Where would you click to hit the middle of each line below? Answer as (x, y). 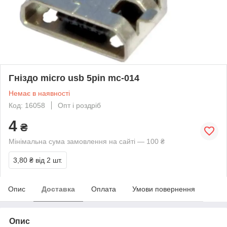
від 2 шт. (49, 160)
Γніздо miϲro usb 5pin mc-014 (74, 78)
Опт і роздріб (79, 105)
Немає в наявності (39, 93)
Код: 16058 (27, 105)
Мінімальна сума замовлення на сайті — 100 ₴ (87, 141)
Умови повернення (164, 189)
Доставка (58, 189)
